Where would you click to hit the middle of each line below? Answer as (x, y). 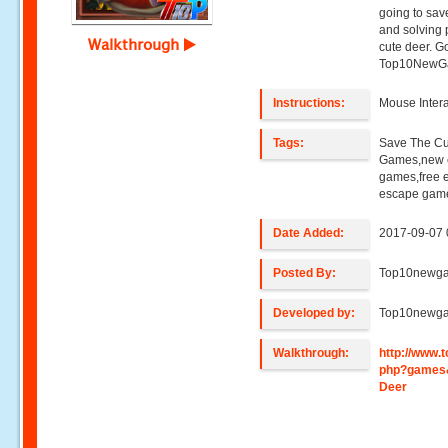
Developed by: (314, 313)
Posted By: (305, 273)
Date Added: (309, 233)
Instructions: (309, 103)
